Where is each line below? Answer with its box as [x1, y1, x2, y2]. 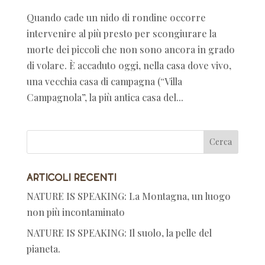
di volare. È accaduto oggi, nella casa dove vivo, [26, 59, 231, 72]
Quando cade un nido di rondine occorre [26, 11, 206, 24]
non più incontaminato [26, 205, 125, 218]
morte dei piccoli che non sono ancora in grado [26, 43, 235, 56]
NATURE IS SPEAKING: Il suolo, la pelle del [26, 226, 212, 239]
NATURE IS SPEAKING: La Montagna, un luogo [26, 189, 231, 202]
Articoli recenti [26, 170, 117, 183]
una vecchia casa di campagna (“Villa [26, 75, 182, 88]
